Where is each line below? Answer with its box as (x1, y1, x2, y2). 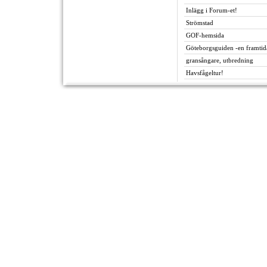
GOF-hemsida (186, 32, 224, 39)
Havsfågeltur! (186, 69, 223, 76)
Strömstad (186, 19, 213, 26)
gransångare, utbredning (186, 57, 253, 64)
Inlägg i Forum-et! (186, 7, 237, 14)
